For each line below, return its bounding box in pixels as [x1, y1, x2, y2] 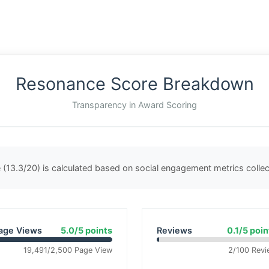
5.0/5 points [61, 225, 112, 235]
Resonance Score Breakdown [15, 73, 254, 94]
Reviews [157, 225, 192, 235]
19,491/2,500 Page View [23, 246, 112, 255]
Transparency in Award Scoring [72, 100, 197, 110]
